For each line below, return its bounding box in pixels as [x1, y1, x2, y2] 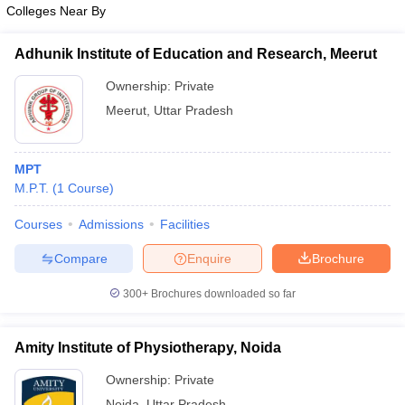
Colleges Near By [6, 4, 106, 18]
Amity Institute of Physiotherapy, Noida [14, 340, 281, 355]
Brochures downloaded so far [148, 287, 296, 300]
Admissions [79, 217, 144, 231]
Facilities [160, 217, 210, 231]
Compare [53, 250, 108, 266]
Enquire [187, 250, 231, 266]
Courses [14, 217, 62, 231]
